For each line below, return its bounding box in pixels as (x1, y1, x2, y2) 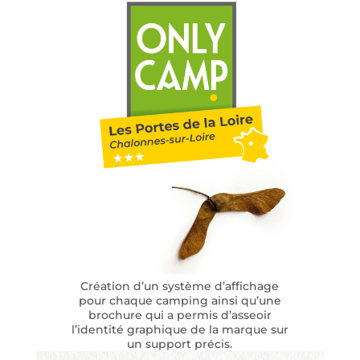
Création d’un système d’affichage (80, 279, 280, 294)
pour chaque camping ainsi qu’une (78, 293, 281, 309)
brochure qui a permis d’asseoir (88, 308, 272, 323)
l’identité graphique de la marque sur (71, 322, 288, 337)
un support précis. (127, 337, 233, 352)
